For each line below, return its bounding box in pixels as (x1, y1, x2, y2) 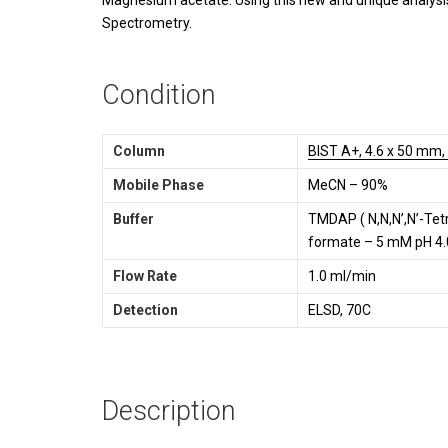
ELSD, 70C (308, 302, 371, 319)
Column (113, 143, 165, 160)
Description (102, 395, 236, 428)
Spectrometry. (102, 15, 192, 32)
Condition (102, 79, 216, 112)
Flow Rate (113, 268, 177, 285)
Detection (113, 302, 178, 319)
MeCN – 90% (308, 177, 388, 194)
